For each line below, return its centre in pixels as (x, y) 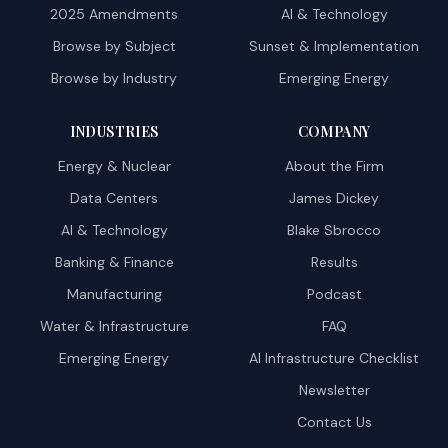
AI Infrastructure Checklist (334, 358)
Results (334, 262)
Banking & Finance (114, 262)
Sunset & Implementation (334, 46)
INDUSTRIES (114, 131)
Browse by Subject (114, 46)
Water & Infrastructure (114, 326)
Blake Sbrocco (334, 230)
